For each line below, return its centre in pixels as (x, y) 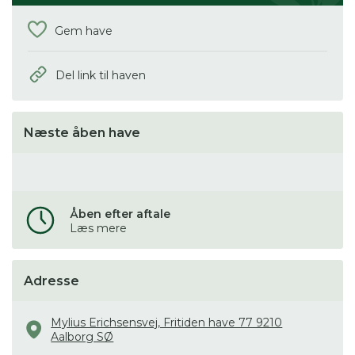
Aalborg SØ (82, 336)
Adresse (52, 281)
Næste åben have (82, 132)
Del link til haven (101, 76)
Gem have (84, 31)
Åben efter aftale (120, 214)
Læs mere (98, 228)
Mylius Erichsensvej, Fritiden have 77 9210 (167, 322)
